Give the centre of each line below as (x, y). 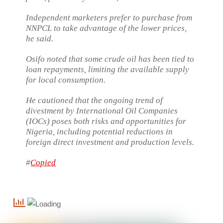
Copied (43, 163)
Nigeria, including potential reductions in (100, 131)
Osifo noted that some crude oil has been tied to (110, 59)
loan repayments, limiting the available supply (108, 69)
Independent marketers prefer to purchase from (109, 17)
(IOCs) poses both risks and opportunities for (106, 121)
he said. (40, 38)
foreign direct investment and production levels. (110, 142)
